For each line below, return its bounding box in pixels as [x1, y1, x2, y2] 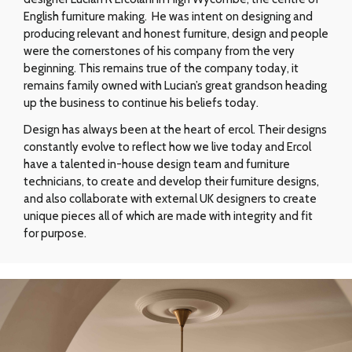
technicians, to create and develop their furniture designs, [24, 174, 319, 189]
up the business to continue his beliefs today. [24, 95, 258, 110]
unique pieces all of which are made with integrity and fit [24, 208, 313, 223]
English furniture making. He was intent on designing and [24, 9, 313, 24]
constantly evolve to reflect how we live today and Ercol [24, 139, 311, 154]
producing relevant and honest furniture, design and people [24, 26, 328, 41]
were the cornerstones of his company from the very [24, 43, 295, 58]
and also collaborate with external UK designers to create [24, 191, 317, 206]
